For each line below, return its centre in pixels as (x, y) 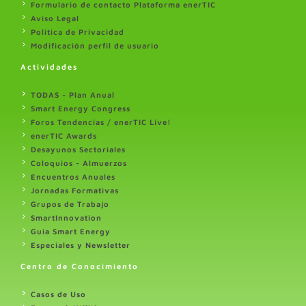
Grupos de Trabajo (70, 204)
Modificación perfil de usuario (95, 45)
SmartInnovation (66, 217)
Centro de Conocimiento (80, 266)
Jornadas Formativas (75, 190)
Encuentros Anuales (73, 176)
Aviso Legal (55, 18)
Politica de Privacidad (78, 31)
